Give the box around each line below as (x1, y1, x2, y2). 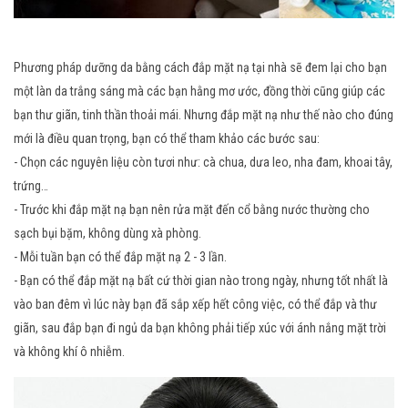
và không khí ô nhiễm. (14, 343, 125, 359)
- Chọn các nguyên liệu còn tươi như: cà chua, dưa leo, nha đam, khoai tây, (14, 154, 393, 169)
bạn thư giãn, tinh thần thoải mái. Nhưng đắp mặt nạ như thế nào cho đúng (14, 107, 393, 122)
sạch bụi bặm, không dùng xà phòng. (14, 225, 201, 240)
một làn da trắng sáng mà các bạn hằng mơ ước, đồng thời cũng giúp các (14, 83, 385, 98)
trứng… (14, 178, 48, 193)
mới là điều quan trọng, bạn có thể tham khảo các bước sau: (14, 130, 320, 146)
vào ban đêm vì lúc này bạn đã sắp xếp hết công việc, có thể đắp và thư (14, 296, 377, 311)
